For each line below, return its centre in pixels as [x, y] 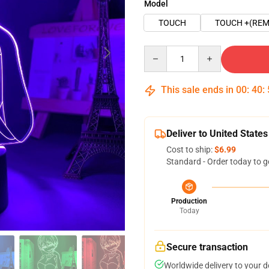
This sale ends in [197, 90]
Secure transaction [207, 247]
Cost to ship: [190, 150]
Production [189, 201]
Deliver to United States [217, 134]
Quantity [160, 51]
